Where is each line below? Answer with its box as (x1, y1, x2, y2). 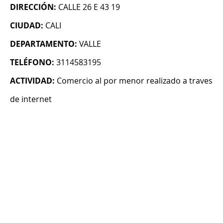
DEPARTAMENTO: (10, 38, 77, 50)
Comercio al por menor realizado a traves (57, 75, 213, 87)
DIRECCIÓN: (10, 1, 56, 13)
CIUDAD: (10, 20, 43, 31)
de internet (10, 94, 52, 105)
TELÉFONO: (10, 57, 54, 68)
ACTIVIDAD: (10, 75, 55, 87)
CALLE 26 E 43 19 (58, 1, 120, 13)
